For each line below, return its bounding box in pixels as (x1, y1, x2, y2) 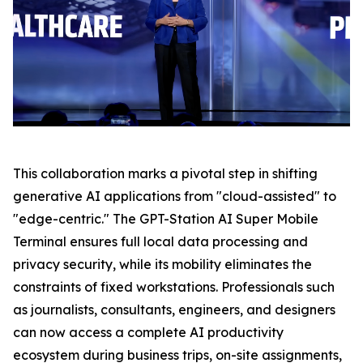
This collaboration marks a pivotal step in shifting (13, 165, 318, 182)
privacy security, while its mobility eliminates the (13, 256, 312, 273)
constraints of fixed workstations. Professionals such (13, 279, 335, 296)
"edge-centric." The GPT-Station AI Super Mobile (13, 211, 318, 228)
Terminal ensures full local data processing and (13, 233, 308, 250)
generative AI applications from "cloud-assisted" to (13, 188, 336, 205)
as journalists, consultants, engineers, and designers (13, 301, 335, 318)
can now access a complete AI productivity (13, 324, 284, 341)
